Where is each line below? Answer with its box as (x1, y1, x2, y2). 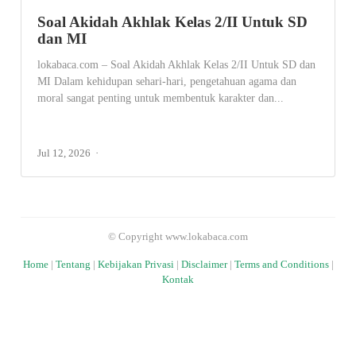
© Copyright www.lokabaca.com (108, 231, 248, 242)
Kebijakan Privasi (97, 259, 174, 270)
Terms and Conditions (234, 259, 329, 270)
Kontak (162, 274, 194, 285)
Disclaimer (180, 259, 227, 270)
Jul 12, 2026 (37, 147, 91, 159)
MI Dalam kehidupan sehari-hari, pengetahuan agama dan (37, 75, 297, 87)
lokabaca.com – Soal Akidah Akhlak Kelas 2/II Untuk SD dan (37, 58, 316, 71)
